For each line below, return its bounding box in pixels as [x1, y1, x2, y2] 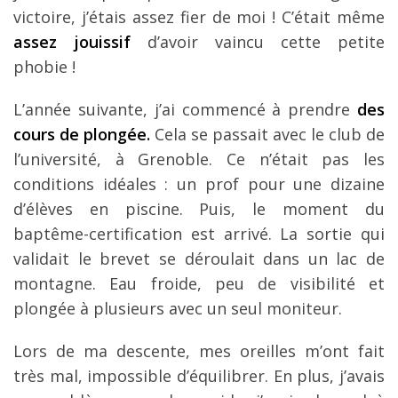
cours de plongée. [13, 123, 155, 145]
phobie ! [13, 55, 76, 77]
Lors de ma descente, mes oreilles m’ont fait [13, 339, 385, 362]
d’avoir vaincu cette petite [147, 30, 385, 52]
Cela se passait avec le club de [155, 123, 385, 145]
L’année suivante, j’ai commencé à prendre [13, 98, 357, 120]
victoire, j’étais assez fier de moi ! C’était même [13, 5, 385, 28]
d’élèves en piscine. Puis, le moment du [13, 197, 385, 219]
